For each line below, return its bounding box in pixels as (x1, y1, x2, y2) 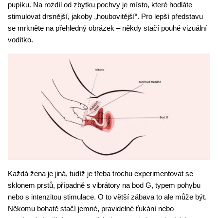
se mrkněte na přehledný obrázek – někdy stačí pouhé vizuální (8, 24, 207, 32)
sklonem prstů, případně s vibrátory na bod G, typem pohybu (8, 181, 200, 189)
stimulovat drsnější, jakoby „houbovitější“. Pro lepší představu (8, 12, 203, 20)
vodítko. (8, 36, 37, 44)
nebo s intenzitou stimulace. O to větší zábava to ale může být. (8, 193, 207, 201)
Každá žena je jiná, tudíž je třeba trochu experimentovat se (8, 169, 193, 178)
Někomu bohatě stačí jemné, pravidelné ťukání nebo (8, 204, 174, 213)
